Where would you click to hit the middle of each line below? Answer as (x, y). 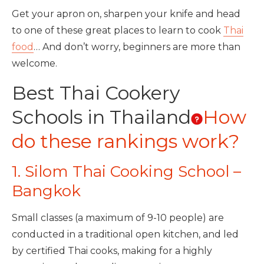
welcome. (34, 63)
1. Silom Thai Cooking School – (126, 171)
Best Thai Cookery (96, 93)
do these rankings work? (126, 141)
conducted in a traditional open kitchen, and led (125, 234)
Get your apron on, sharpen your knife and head (126, 14)
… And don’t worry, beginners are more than (137, 47)
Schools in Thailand (101, 117)
